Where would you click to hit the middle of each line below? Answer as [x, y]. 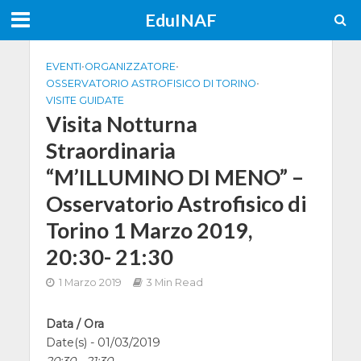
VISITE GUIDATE [85, 100]
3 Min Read [174, 282]
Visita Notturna [121, 124]
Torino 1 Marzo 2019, [149, 230]
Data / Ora [75, 324]
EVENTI [63, 66]
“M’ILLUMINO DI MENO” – [174, 177]
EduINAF [180, 20]
